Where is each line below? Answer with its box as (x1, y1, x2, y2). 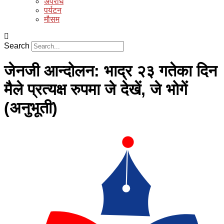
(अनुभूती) (4, 98, 57, 117)
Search (4, 41, 29, 50)
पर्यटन (44, 5, 61, 14)
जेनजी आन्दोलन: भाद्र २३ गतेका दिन (4, 61, 217, 80)
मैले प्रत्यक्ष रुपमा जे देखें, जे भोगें (4, 80, 187, 98)
